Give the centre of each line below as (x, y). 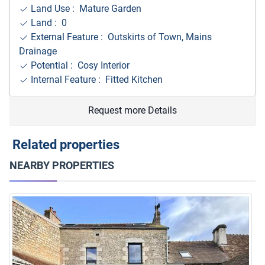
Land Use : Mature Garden (85, 8)
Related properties (64, 144)
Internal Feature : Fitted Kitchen (96, 79)
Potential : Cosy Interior (79, 65)
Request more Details (132, 110)
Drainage (38, 51)
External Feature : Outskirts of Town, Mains (120, 37)
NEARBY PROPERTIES (62, 165)
